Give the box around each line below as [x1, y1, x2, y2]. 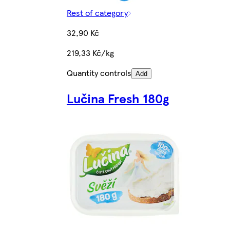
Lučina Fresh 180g [66, 89, 169, 107]
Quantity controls [66, 67, 131, 79]
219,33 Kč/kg [66, 47, 114, 59]
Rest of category [66, 7, 128, 19]
